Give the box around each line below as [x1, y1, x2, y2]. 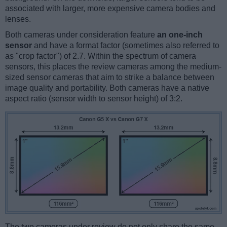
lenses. [5, 14, 31, 23]
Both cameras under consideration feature [5, 30, 157, 39]
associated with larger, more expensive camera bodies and [5, 4, 215, 13]
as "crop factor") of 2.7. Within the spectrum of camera [5, 51, 196, 60]
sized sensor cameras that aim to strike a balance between [5, 72, 214, 82]
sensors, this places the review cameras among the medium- [5, 62, 221, 71]
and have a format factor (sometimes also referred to [32, 41, 219, 50]
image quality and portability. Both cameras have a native [5, 83, 209, 92]
